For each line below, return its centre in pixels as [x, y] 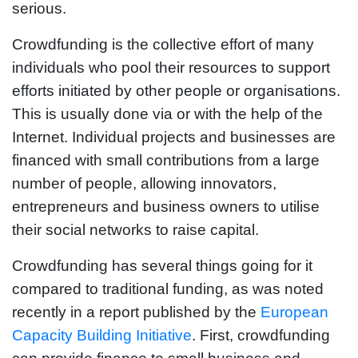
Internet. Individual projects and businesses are [174, 137]
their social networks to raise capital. [135, 229]
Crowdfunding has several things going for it [162, 265]
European [294, 312]
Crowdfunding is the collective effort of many [163, 44]
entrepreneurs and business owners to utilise [166, 206]
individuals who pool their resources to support [171, 67]
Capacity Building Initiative [102, 335]
